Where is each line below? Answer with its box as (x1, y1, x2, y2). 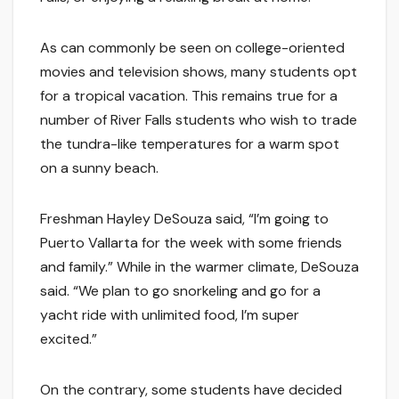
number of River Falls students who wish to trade (40, 110, 357, 130)
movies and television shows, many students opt (40, 62, 357, 82)
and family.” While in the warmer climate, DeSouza (40, 257, 359, 277)
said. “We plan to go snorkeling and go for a (40, 281, 321, 301)
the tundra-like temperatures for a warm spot (40, 134, 339, 154)
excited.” (40, 330, 97, 349)
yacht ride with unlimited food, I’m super (40, 305, 299, 325)
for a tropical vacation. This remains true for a (40, 86, 338, 106)
